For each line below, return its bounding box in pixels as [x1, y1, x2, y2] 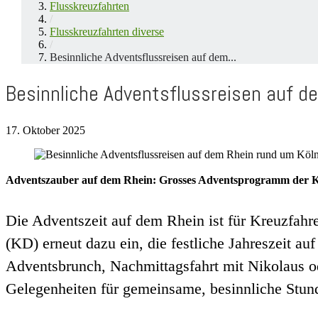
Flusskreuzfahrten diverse [50, 26, 164, 38]
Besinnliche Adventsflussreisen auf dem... [50, 51, 236, 63]
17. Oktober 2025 [6, 124, 85, 136]
